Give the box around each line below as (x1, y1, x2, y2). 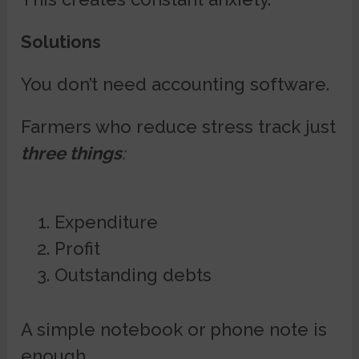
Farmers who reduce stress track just (21, 116, 337, 138)
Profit (54, 238, 100, 260)
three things (21, 143, 123, 164)
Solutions (21, 31, 102, 53)
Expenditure (54, 212, 158, 233)
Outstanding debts (54, 264, 212, 286)
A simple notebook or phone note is (21, 318, 328, 340)
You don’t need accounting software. (21, 74, 330, 95)
